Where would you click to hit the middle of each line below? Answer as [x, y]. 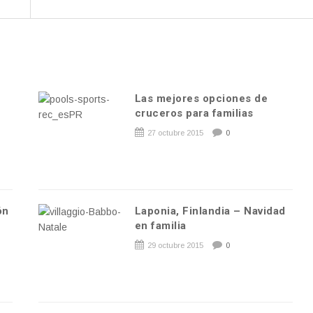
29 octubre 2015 [175, 245]
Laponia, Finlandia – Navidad [210, 211]
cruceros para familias [194, 113]
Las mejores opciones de [201, 98]
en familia [160, 225]
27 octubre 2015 [175, 132]
